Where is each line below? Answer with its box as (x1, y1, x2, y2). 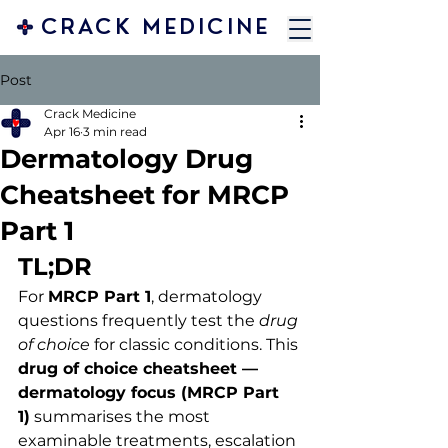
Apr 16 (44, 124, 80, 139)
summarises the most (30, 407, 214, 426)
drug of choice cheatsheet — (18, 359, 263, 378)
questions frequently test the (18, 311, 259, 330)
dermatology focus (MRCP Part (18, 383, 284, 402)
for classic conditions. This (90, 335, 302, 354)
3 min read (83, 124, 147, 139)
